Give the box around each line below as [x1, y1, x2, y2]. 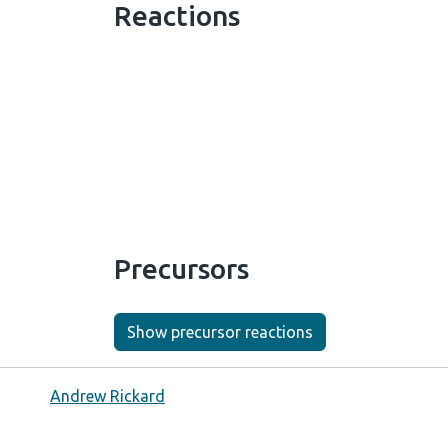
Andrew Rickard [50, 387, 165, 405]
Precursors [114, 253, 249, 284]
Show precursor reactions [127, 323, 313, 341]
